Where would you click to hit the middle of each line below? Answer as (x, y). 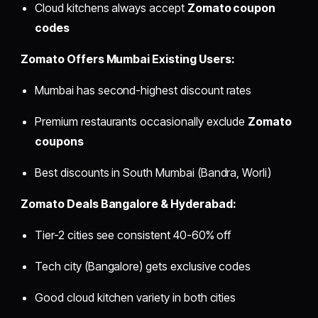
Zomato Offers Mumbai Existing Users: (128, 59)
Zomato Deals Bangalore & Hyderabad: (128, 204)
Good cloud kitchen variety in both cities (136, 298)
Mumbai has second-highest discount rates (143, 91)
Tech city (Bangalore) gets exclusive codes (143, 267)
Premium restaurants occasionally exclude (142, 122)
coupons (59, 142)
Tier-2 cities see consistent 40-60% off (133, 235)
